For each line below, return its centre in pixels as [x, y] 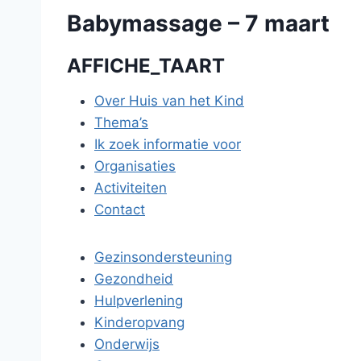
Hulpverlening [139, 301]
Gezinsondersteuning [163, 257]
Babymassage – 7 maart [198, 23]
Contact [120, 210]
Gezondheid [134, 279]
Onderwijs [127, 344]
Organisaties [135, 166]
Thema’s [121, 122]
